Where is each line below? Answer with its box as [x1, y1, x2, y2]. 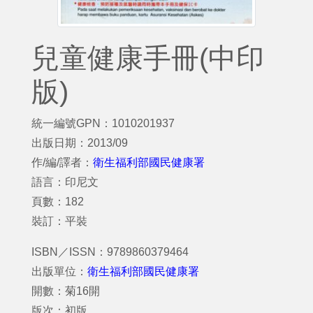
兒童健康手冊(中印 [31, 43, 264, 73]
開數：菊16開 [31, 285, 100, 297]
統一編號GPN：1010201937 [31, 117, 175, 129]
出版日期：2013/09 [31, 137, 128, 149]
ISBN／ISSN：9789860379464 [31, 246, 189, 258]
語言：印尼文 [31, 176, 99, 188]
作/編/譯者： [31, 156, 93, 168]
